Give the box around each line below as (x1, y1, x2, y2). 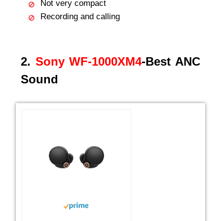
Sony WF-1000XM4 (35, 55, 142, 69)
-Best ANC (142, 55, 201, 69)
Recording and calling (40, 12, 120, 22)
